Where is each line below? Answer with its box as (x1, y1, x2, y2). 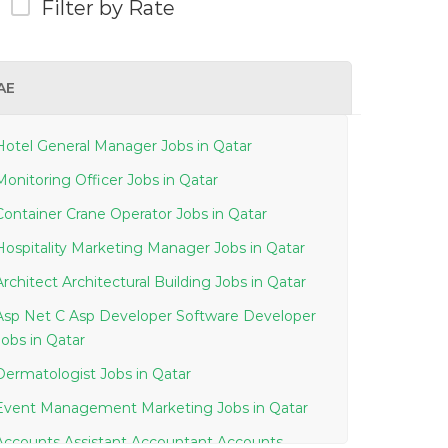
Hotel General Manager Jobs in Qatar (196, 137, 252, 155)
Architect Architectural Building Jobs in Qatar (250, 273, 306, 291)
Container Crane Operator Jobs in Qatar (211, 205, 267, 223)
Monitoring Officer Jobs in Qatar (162, 171, 218, 189)
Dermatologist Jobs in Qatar (135, 365, 191, 383)
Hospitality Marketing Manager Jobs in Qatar (249, 239, 305, 257)
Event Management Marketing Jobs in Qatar (252, 399, 308, 417)
